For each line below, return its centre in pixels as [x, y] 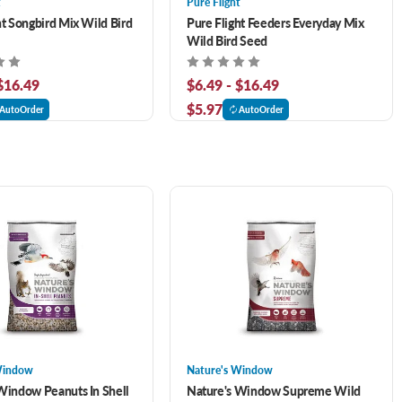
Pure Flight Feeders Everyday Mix [275, 22]
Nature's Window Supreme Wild [274, 390]
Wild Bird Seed [227, 40]
